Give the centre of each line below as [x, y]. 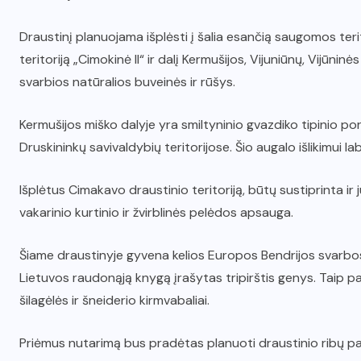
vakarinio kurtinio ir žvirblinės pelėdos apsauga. [156, 212]
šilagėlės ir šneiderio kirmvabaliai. [114, 300]
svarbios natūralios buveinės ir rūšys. [129, 81]
